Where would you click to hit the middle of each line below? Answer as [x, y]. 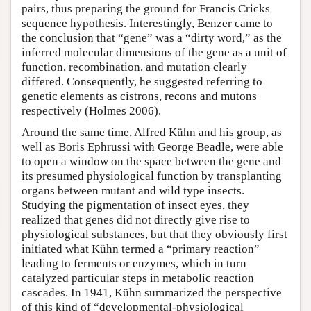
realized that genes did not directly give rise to [136, 219]
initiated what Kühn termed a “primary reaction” [141, 249]
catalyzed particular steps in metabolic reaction [138, 278]
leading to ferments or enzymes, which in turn [134, 263]
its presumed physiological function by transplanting [152, 176]
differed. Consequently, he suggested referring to [142, 81]
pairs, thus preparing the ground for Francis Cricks [146, 8]
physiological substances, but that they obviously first [154, 234]
